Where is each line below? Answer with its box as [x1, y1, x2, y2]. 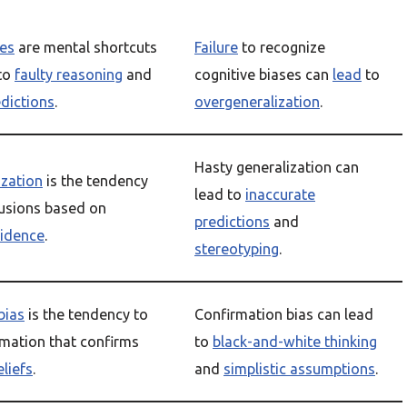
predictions [194, 213, 270, 230]
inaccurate [245, 186, 315, 203]
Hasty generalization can [194, 159, 359, 175]
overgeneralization [194, 94, 320, 110]
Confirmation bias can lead [194, 306, 373, 323]
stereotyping [194, 241, 279, 257]
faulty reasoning [15, 66, 123, 83]
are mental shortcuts [15, 39, 157, 55]
